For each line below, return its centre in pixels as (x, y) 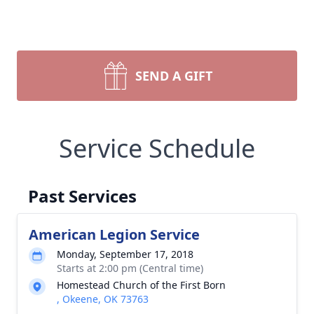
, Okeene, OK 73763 (103, 299)
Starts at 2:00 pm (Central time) (130, 268)
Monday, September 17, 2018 (125, 254)
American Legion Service (114, 234)
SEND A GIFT (174, 76)
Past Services (82, 196)
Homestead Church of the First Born (141, 285)
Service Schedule (157, 148)
